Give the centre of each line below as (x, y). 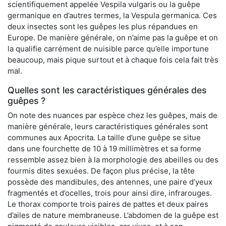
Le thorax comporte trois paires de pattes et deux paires (108, 204)
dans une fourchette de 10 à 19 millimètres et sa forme (104, 148)
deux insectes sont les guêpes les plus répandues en (103, 26)
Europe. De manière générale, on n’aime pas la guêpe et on (113, 37)
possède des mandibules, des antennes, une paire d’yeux (110, 182)
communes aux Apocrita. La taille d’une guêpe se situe (104, 137)
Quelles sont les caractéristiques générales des (107, 90)
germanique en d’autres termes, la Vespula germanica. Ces (112, 15)
